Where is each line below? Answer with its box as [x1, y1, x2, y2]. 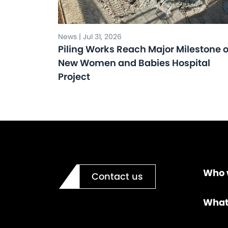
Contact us [92, 170, 143, 183]
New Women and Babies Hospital [58, 56, 210, 69]
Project [58, 70, 90, 83]
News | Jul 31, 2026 [58, 32, 122, 42]
